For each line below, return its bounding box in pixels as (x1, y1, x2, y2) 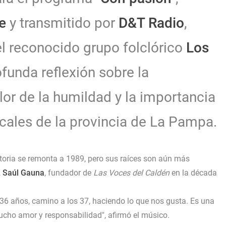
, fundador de (44, 167, 93, 178)
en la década (169, 167, 217, 178)
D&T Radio (119, 14, 184, 31)
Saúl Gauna (3, 167, 44, 178)
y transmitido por (6, 14, 119, 31)
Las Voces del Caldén (93, 167, 169, 178)
